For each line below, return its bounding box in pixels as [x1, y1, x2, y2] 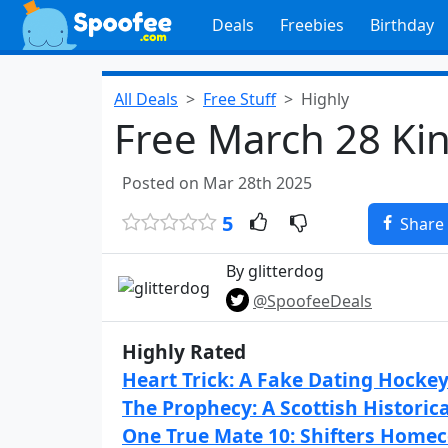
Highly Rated [122, 338, 246, 365]
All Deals [114, 88, 178, 110]
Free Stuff [203, 88, 276, 110]
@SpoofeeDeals [253, 290, 372, 312]
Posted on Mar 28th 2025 [122, 172, 312, 194]
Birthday [369, 14, 434, 36]
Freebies [279, 14, 344, 36]
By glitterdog [226, 260, 324, 282]
